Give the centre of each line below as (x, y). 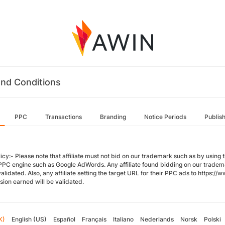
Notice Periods (165, 117)
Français (94, 219)
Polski (212, 219)
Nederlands (157, 219)
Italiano (123, 219)
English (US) (29, 219)
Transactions (64, 117)
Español (64, 219)
